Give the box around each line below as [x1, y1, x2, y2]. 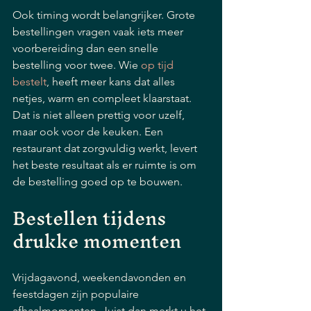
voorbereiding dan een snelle [12, 42, 161, 55]
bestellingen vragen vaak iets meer [12, 25, 186, 38]
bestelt [12, 75, 47, 88]
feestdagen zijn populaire [12, 287, 142, 301]
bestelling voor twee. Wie [12, 58, 141, 72]
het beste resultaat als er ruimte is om [12, 158, 199, 171]
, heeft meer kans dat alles [47, 75, 178, 88]
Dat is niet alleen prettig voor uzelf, [12, 108, 187, 121]
